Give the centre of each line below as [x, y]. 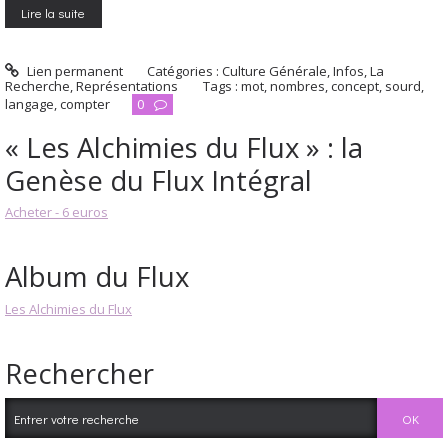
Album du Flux [97, 276]
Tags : [221, 85]
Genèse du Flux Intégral [158, 179]
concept [354, 85]
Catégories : [185, 70]
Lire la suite [53, 13]
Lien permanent [73, 70]
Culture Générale [275, 70]
